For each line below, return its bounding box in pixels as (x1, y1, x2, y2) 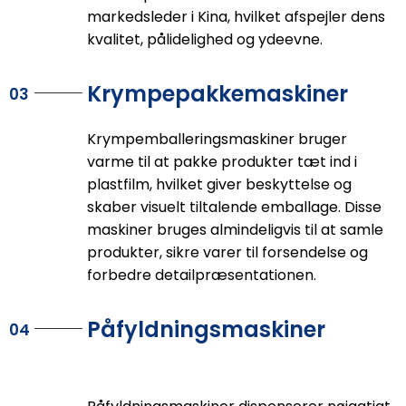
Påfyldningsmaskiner (86, 314, 325, 345)
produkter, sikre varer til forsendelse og (86, 242, 368, 264)
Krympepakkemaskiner (86, 79, 348, 110)
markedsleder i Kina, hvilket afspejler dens (86, 6, 385, 28)
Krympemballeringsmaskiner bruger (86, 129, 347, 150)
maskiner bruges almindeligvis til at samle (86, 219, 383, 241)
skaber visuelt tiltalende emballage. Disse (86, 197, 382, 218)
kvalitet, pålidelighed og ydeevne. (86, 29, 323, 51)
